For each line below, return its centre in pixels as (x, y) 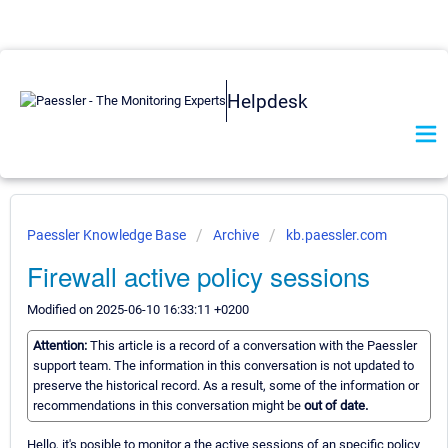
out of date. (336, 406)
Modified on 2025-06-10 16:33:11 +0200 (138, 309)
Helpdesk (267, 101)
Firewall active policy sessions (198, 275)
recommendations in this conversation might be (168, 406)
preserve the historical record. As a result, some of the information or (226, 386)
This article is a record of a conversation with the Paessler (253, 346)
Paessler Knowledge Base (108, 235)
